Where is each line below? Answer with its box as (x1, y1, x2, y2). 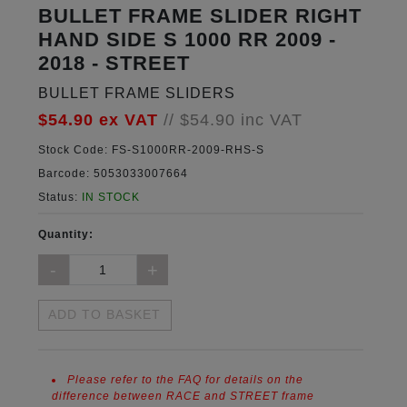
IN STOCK (81, 191, 140, 203)
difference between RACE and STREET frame (51, 389, 314, 402)
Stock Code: (37, 144, 108, 156)
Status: (37, 191, 82, 203)
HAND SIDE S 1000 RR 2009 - (37, 28, 336, 51)
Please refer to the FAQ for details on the (66, 372, 303, 386)
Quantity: (37, 228, 94, 241)
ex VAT (98, 111, 164, 129)
